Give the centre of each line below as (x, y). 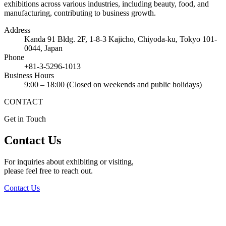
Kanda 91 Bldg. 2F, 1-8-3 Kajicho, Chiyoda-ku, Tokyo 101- (121, 39)
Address (17, 30)
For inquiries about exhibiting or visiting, (69, 162)
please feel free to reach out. (48, 171)
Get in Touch (25, 119)
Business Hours (29, 76)
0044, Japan (43, 48)
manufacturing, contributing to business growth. (80, 13)
